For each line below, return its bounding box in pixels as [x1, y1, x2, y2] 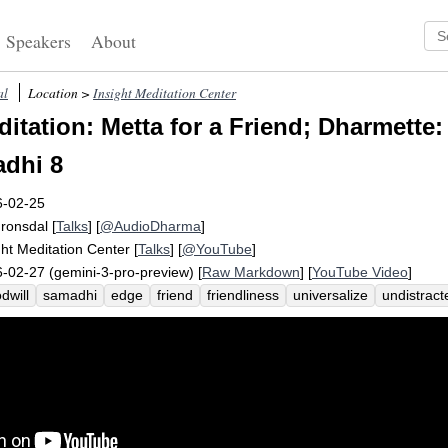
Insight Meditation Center [93, 83, 236, 102]
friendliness [207, 288, 279, 303]
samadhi [43, 288, 97, 303]
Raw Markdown [202, 264, 300, 280]
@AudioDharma [100, 218, 201, 234]
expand [187, 311, 234, 326]
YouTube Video [312, 264, 408, 280]
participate [107, 311, 173, 326]
